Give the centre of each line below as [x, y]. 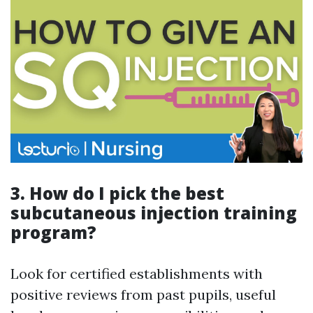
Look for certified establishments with [137, 274]
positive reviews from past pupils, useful [143, 295]
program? [53, 233]
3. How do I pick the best [117, 194]
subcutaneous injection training [154, 213]
